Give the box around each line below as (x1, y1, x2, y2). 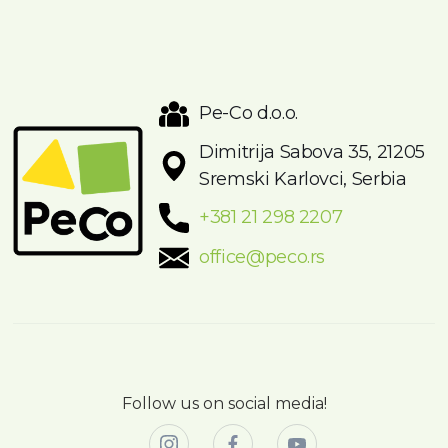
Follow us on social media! (121, 393, 327, 413)
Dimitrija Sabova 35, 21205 (199, 140, 425, 163)
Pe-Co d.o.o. (199, 102, 298, 125)
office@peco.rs (199, 246, 326, 269)
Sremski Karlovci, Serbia (199, 167, 407, 190)
